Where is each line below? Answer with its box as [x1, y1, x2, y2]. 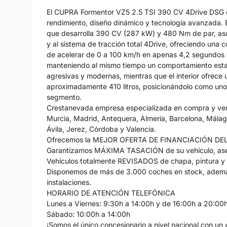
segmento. [47, 92, 82, 101]
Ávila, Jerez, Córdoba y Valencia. [47, 124, 156, 133]
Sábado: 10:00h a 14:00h [47, 209, 130, 218]
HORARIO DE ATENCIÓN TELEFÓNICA [47, 188, 175, 197]
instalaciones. [47, 177, 91, 186]
